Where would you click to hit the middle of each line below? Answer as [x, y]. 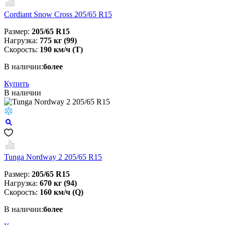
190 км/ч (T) [61, 50]
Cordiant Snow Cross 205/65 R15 [58, 15]
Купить [17, 84]
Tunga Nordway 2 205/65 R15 [53, 157]
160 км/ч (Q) [62, 192]
